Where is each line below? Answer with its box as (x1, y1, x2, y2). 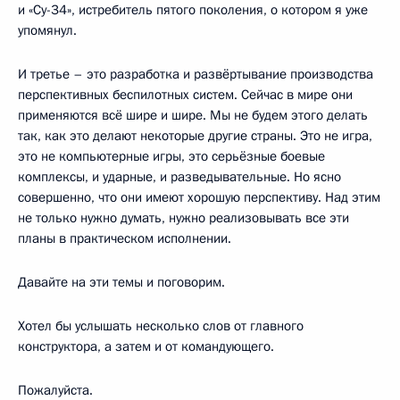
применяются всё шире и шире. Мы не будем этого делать (18, 105, 368, 124)
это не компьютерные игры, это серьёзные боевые (18, 146, 325, 165)
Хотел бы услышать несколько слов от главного (18, 316, 304, 335)
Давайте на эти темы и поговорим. (18, 272, 225, 291)
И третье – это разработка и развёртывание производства (18, 64, 373, 83)
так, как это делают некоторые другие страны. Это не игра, (18, 126, 372, 145)
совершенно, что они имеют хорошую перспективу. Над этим (18, 187, 380, 206)
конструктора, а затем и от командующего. (18, 337, 274, 355)
